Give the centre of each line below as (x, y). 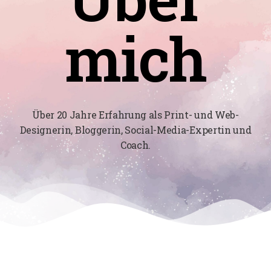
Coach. (135, 145)
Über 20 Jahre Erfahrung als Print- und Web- (135, 115)
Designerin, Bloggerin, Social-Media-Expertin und (135, 130)
